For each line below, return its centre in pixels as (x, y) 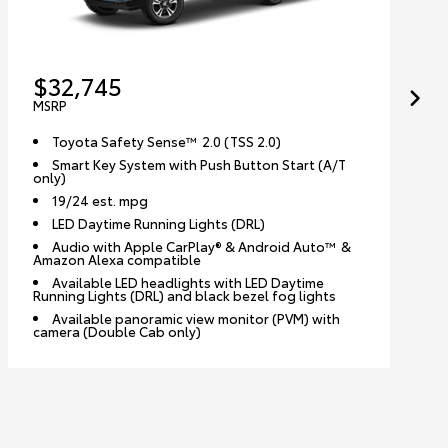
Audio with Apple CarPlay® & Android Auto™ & (202, 245)
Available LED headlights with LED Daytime (188, 281)
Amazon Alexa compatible (116, 258)
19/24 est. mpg (100, 199)
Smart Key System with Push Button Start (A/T (199, 163)
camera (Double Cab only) (116, 330)
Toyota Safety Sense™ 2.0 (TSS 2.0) (167, 140)
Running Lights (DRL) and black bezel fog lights (184, 294)
